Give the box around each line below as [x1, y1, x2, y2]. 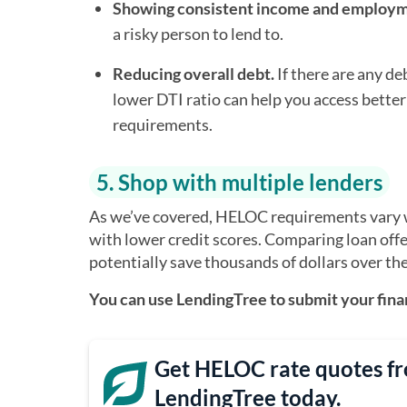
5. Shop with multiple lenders [96, 169, 382, 195]
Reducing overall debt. [113, 64, 277, 84]
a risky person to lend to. [113, 24, 286, 44]
